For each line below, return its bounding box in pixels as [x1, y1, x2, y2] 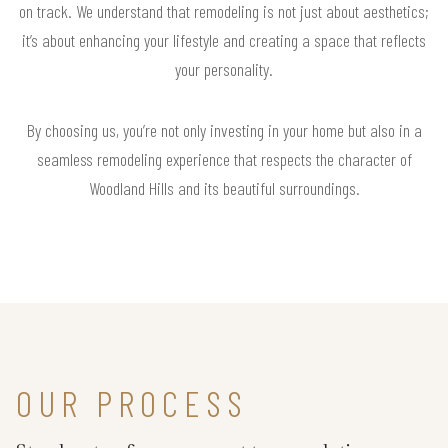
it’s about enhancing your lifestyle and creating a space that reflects [22, 29, 426, 52]
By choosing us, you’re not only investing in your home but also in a [26, 119, 422, 142]
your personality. [175, 58, 273, 81]
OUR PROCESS [16, 381, 248, 425]
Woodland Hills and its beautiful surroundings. [88, 177, 360, 200]
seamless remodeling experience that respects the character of [36, 148, 412, 171]
